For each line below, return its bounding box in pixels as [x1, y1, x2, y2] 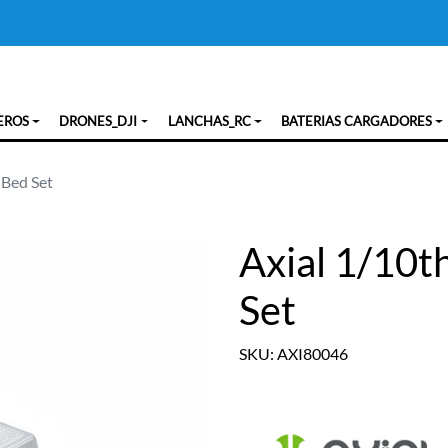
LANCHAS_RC [167, 113, 251, 129]
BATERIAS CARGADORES [280, 113, 432, 129]
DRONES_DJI [59, 113, 138, 129]
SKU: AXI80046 [239, 344, 348, 363]
